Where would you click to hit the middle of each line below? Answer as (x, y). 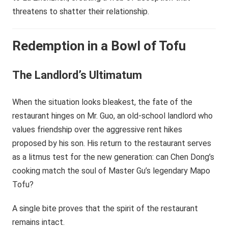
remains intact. (39, 222)
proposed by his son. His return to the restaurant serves (112, 143)
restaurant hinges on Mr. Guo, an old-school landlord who (113, 116)
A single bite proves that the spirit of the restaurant (105, 208)
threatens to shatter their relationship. (81, 11)
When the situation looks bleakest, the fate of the (103, 102)
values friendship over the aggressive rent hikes (97, 129)
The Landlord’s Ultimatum (77, 75)
